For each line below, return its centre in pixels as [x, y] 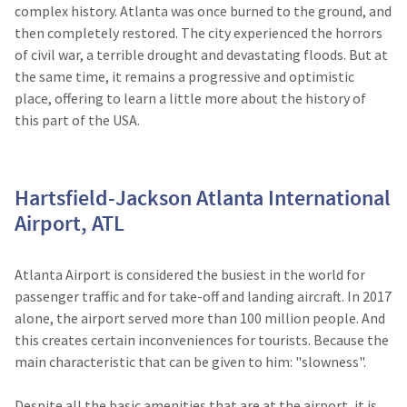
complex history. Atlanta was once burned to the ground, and [203, 11]
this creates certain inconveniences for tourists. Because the [202, 340]
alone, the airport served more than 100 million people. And [200, 318]
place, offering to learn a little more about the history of [190, 98]
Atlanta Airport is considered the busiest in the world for [190, 274]
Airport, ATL [69, 223]
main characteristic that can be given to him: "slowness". [190, 362]
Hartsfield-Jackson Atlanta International [203, 198]
